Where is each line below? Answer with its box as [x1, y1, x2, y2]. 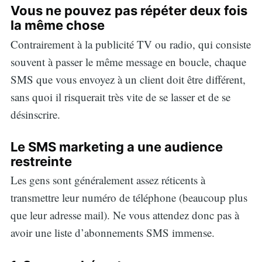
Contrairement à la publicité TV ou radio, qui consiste [10, 36, 251, 51]
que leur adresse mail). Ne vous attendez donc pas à [10, 208, 239, 223]
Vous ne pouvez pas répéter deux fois [10, 3, 247, 19]
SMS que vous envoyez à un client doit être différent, [10, 71, 246, 87]
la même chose [10, 18, 105, 33]
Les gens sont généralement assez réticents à [10, 173, 205, 188]
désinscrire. [10, 106, 60, 122]
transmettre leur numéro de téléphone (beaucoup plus [10, 190, 247, 205]
